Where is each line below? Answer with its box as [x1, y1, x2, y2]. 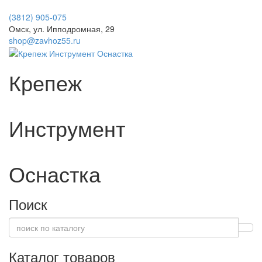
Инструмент [9, 113, 125, 143]
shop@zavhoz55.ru [9, 34, 81, 46]
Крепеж [9, 67, 82, 98]
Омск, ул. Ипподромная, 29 [9, 22, 115, 35]
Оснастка [9, 158, 101, 189]
